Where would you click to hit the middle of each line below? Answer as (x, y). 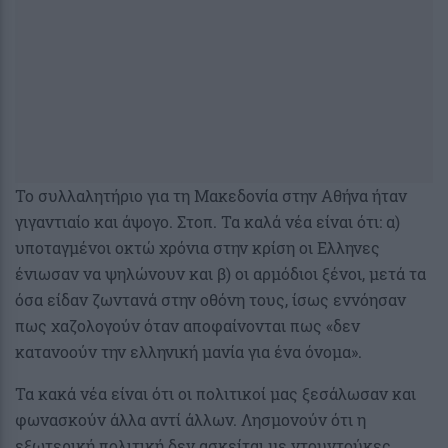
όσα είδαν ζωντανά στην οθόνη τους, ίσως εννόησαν (210, 299)
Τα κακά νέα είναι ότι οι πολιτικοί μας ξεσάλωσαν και (215, 393)
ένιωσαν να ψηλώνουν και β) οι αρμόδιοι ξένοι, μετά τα (220, 273)
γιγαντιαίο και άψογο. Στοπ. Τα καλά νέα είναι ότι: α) (207, 221)
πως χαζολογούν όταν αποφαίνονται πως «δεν (187, 325)
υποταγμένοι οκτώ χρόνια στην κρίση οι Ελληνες (197, 247)
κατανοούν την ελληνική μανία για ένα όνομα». (188, 351)
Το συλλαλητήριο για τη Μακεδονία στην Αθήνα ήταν (211, 195)
